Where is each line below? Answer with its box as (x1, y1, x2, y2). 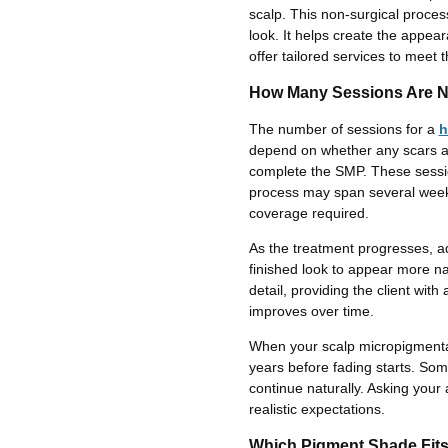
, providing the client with (282, 282, 439, 298)
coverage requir (248, 205, 349, 221)
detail (248, 282, 283, 298)
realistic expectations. (248, 401, 389, 417)
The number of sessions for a (248, 121, 439, 137)
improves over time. (248, 303, 374, 319)
